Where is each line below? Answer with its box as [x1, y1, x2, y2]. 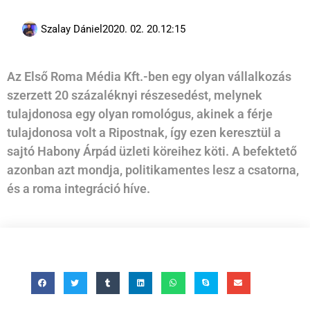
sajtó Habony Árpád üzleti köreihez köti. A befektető [7, 144, 297, 159]
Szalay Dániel [41, 23, 102, 36]
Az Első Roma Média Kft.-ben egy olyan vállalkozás [7, 69, 291, 84]
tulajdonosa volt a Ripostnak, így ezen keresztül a [7, 125, 281, 140]
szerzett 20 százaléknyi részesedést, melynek [7, 88, 262, 103]
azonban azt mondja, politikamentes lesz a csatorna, [7, 163, 299, 178]
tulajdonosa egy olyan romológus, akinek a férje [7, 107, 273, 122]
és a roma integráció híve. [7, 181, 150, 197]
